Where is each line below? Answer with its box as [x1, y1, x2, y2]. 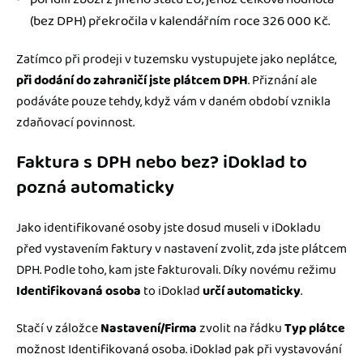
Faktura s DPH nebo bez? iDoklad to [16, 148, 307, 177]
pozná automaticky [16, 173, 174, 203]
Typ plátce [284, 318, 345, 340]
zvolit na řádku [197, 318, 284, 340]
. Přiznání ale [248, 70, 317, 92]
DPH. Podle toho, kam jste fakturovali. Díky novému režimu [16, 260, 336, 281]
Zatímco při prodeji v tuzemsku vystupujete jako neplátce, [16, 49, 336, 70]
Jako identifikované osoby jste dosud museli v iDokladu [16, 218, 321, 239]
